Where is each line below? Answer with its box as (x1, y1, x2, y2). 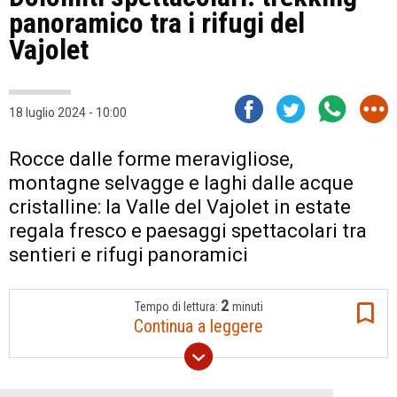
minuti (229, 300, 263, 314)
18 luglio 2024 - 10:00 (9, 105, 127, 120)
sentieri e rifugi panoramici (9, 244, 248, 266)
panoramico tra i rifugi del (9, 6, 305, 40)
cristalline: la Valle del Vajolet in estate (9, 196, 351, 218)
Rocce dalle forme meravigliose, (9, 148, 293, 170)
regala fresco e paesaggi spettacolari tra (9, 220, 367, 242)
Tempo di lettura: (134, 300, 221, 314)
